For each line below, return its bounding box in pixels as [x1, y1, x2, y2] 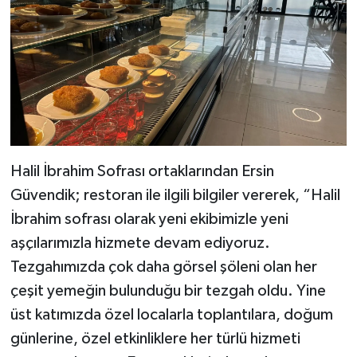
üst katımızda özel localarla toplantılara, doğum [10, 307, 333, 324]
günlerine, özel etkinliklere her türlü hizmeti [10, 331, 300, 347]
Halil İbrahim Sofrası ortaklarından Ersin [10, 163, 274, 180]
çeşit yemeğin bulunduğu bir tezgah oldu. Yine [10, 283, 326, 300]
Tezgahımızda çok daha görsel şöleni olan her [10, 259, 317, 276]
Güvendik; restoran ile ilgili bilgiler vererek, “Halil [10, 187, 340, 204]
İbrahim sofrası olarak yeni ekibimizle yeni [10, 211, 288, 228]
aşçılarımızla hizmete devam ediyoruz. [10, 235, 270, 252]
